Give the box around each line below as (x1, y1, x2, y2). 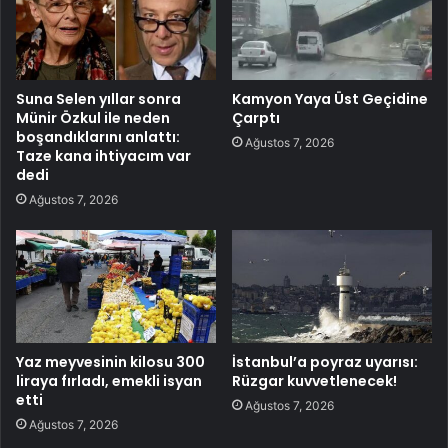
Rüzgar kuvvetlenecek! (232, 371, 397, 392)
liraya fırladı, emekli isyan (16, 371, 202, 392)
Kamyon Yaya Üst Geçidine (232, 89, 428, 110)
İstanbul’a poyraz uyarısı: (232, 352, 418, 373)
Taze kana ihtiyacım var (16, 146, 191, 167)
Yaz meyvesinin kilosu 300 (16, 352, 205, 373)
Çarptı (232, 108, 280, 129)
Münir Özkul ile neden (16, 108, 170, 129)
